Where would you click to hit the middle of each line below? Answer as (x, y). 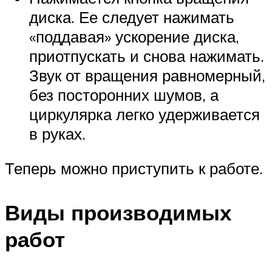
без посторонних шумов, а (124, 94)
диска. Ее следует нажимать (132, 17)
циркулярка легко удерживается (144, 114)
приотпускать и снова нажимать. (147, 56)
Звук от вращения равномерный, (147, 75)
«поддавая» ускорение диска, (134, 36)
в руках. (57, 133)
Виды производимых (118, 213)
